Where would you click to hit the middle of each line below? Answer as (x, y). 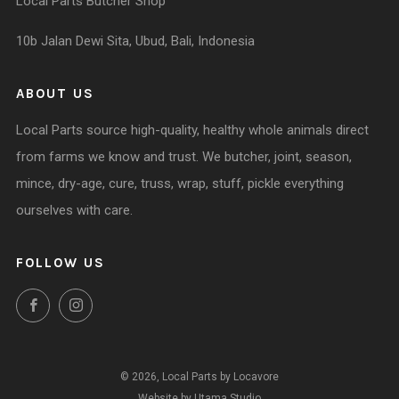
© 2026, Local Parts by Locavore (199, 377)
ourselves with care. (74, 210)
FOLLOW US (61, 263)
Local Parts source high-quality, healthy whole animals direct (192, 130)
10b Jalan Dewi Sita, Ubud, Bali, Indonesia (135, 41)
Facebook (77, 302)
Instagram (121, 302)
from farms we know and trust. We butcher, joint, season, (184, 157)
